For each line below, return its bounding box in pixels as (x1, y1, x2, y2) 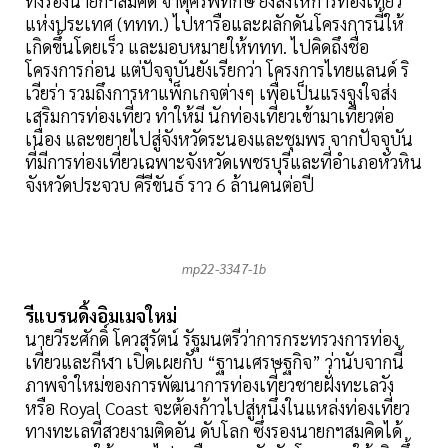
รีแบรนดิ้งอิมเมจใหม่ (25, 304, 177, 328)
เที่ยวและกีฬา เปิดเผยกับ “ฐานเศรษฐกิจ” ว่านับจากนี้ (25, 350, 404, 374)
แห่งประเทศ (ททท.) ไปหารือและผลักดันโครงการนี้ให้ (25, 12, 404, 36)
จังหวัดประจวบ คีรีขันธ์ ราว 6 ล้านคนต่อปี (25, 173, 314, 197)
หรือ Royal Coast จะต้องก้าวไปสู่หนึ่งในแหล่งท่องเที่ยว (25, 396, 410, 420)
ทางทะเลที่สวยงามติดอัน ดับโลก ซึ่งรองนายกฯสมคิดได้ (25, 419, 402, 443)
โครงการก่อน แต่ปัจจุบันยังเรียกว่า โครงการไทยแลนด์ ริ (25, 58, 409, 82)
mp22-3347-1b (181, 260, 267, 278)
